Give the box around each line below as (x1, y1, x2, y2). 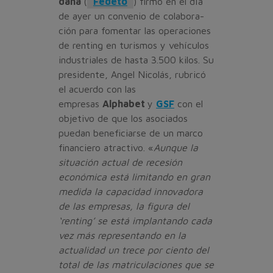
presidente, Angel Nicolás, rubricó (58, 68, 206, 80)
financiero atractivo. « (58, 141, 154, 153)
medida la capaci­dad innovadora (58, 185, 203, 197)
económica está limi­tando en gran (58, 171, 210, 182)
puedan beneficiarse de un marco (58, 127, 203, 138)
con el (174, 97, 203, 109)
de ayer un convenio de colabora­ (58, 10, 204, 21)
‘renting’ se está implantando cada (58, 214, 212, 226)
